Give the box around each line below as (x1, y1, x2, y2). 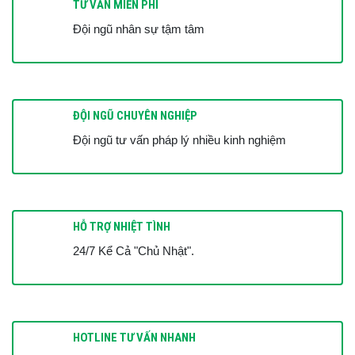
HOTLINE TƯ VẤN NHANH (73, 330, 196, 345)
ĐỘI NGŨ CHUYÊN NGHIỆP (73, 108, 197, 123)
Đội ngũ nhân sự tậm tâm (73, 22, 204, 36)
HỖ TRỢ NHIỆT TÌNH (73, 219, 170, 234)
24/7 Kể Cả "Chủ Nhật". (73, 244, 194, 258)
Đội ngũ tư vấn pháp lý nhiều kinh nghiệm (73, 133, 286, 147)
